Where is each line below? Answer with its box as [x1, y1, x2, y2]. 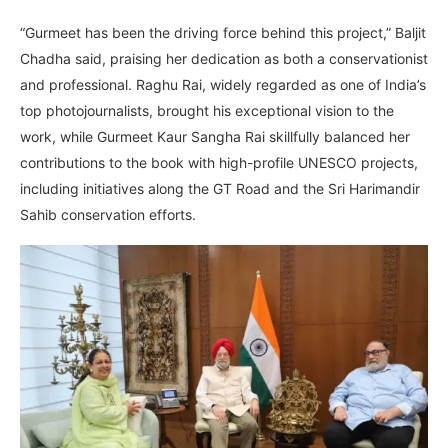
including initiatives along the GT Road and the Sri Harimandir [20, 180, 420, 198]
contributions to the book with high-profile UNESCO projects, [20, 154, 418, 172]
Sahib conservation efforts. [20, 206, 196, 224]
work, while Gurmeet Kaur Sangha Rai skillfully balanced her [20, 128, 410, 146]
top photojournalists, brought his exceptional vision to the [20, 102, 394, 120]
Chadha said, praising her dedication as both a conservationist [20, 50, 428, 68]
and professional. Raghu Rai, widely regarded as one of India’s [20, 76, 426, 94]
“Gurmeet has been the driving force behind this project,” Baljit [20, 24, 426, 42]
